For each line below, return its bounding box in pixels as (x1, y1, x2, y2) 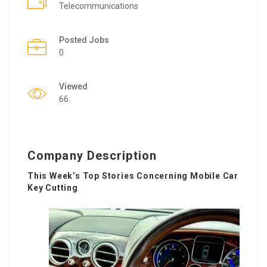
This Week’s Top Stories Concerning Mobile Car (27, 170, 238, 181)
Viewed (59, 81, 88, 91)
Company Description (27, 148, 157, 163)
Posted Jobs (59, 35, 109, 45)
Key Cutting (27, 182, 78, 193)
